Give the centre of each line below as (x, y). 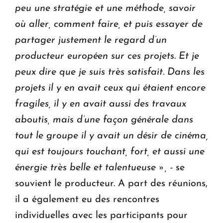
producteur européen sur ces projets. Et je (107, 56)
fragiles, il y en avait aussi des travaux (101, 104)
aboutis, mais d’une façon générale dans (104, 120)
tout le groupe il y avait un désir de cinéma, (111, 136)
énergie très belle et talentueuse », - (95, 167)
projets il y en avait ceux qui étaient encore (110, 88)
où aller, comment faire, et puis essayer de (109, 24)
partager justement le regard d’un (91, 40)
